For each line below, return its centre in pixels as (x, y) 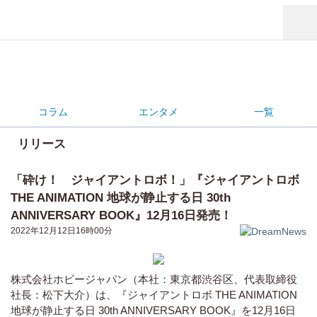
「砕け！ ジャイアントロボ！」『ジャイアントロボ (155, 180)
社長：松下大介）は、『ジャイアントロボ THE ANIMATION (154, 295)
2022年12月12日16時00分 (62, 231)
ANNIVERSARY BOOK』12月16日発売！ (121, 215)
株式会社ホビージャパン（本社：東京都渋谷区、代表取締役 (154, 279)
